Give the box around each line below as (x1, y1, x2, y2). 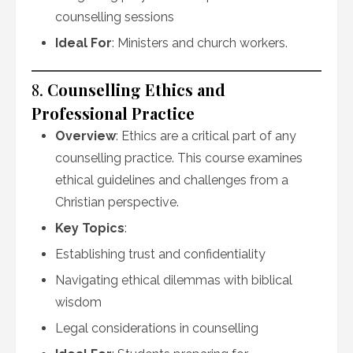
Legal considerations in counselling (55, 321, 258, 336)
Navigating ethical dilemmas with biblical (55, 273, 292, 288)
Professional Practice (32, 102, 195, 124)
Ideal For (55, 35, 112, 50)
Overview (55, 128, 116, 143)
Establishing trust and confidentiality (55, 247, 266, 262)
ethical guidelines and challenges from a (55, 173, 288, 188)
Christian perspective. (55, 195, 179, 210)
